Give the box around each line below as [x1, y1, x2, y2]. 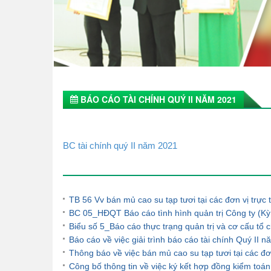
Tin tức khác [63, 156, 102, 167]
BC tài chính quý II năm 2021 [63, 140, 177, 151]
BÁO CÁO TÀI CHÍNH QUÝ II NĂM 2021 [78, 93, 237, 106]
